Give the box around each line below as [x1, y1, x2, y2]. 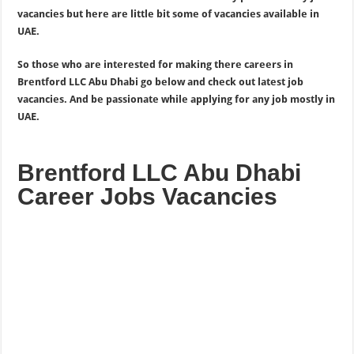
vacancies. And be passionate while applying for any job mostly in [17, 93, 336, 105]
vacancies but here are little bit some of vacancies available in [17, 8, 320, 20]
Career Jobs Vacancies [17, 183, 278, 209]
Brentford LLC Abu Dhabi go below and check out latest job [17, 76, 304, 88]
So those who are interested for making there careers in [17, 58, 294, 70]
